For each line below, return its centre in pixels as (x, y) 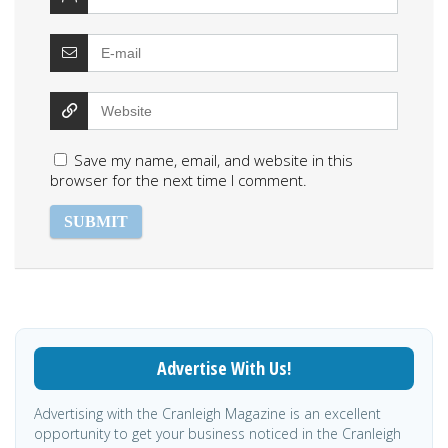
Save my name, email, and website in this (213, 160)
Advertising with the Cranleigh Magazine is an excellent (207, 414)
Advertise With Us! (224, 368)
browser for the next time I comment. (178, 180)
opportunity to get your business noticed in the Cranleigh (217, 434)
